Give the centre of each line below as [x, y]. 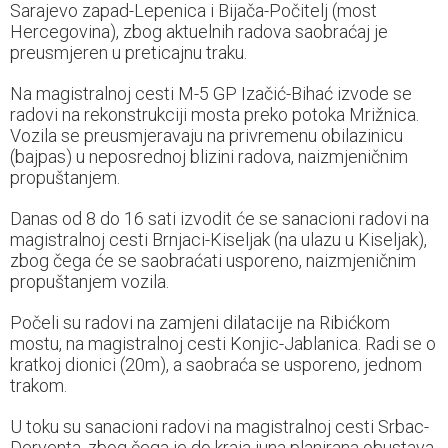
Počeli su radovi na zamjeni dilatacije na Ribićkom [200, 323]
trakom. [38, 386]
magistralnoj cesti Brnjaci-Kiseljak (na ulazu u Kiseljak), [218, 240]
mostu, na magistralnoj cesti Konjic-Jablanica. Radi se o [223, 344]
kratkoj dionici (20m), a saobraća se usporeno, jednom [216, 365]
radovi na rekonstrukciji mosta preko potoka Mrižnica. [214, 115]
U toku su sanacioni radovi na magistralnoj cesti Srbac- [219, 427]
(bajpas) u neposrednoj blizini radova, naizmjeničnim [209, 157]
